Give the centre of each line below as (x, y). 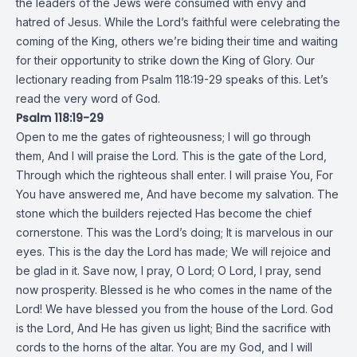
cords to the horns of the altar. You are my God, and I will (164, 347)
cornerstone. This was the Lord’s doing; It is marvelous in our (175, 232)
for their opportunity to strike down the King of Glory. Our (165, 60)
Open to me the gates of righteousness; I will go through (163, 137)
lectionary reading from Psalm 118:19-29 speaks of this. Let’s (172, 79)
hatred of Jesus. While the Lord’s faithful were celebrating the (178, 22)
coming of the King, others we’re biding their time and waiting (177, 41)
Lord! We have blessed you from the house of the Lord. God (175, 309)
